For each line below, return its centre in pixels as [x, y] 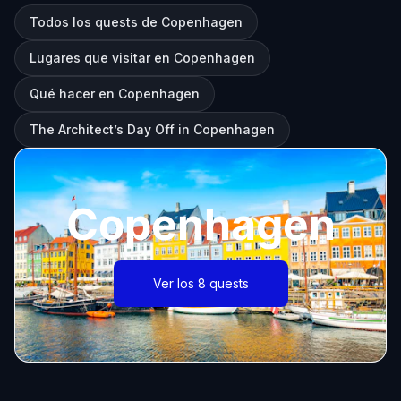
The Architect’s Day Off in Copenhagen [152, 129]
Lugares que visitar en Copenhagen [142, 58]
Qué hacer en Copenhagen [115, 94]
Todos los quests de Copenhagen [136, 22]
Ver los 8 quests [200, 283]
